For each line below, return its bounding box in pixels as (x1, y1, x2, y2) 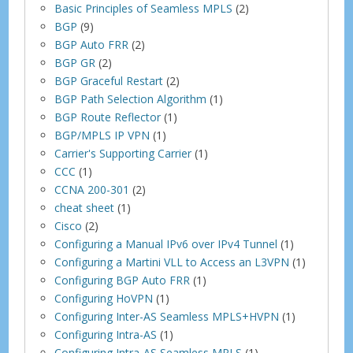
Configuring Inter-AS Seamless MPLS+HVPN (54, 308, 280, 324)
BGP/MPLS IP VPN (54, 127, 150, 143)
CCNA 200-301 (54, 181, 130, 197)
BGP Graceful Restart (54, 72, 164, 88)
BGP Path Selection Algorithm (54, 91, 207, 106)
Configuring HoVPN (54, 290, 154, 306)
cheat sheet (54, 199, 115, 215)
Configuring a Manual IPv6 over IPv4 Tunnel (54, 236, 278, 251)
